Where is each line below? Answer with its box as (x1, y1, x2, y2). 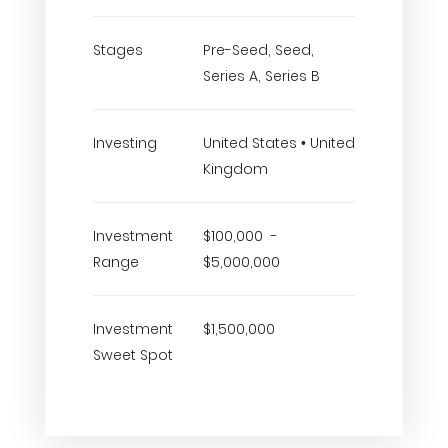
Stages (93, 40, 143, 60)
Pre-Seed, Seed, (203, 40, 314, 60)
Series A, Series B (203, 66, 320, 86)
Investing (93, 133, 157, 153)
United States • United (203, 133, 355, 153)
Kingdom (203, 159, 268, 179)
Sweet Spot (93, 345, 173, 365)
